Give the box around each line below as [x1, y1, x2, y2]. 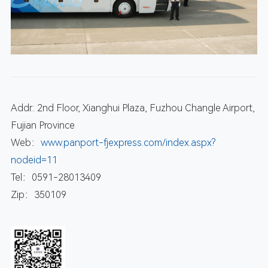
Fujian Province [10, 120, 75, 132]
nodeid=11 [10, 154, 57, 166]
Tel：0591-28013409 [10, 172, 101, 184]
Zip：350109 [10, 189, 66, 201]
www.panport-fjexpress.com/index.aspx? [40, 137, 215, 149]
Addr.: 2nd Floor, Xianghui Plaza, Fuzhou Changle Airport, [10, 102, 255, 114]
